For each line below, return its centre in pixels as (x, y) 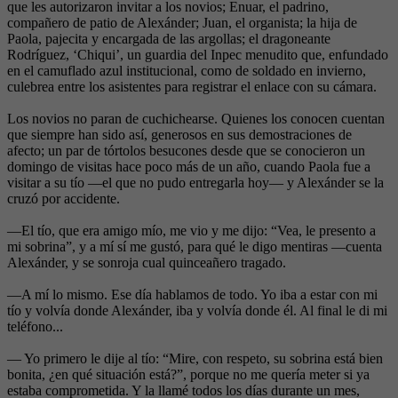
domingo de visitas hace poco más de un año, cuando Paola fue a (189, 167)
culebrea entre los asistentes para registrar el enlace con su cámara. (192, 87)
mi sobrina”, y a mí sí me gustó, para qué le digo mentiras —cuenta (195, 247)
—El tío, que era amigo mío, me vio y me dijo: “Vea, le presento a (191, 231)
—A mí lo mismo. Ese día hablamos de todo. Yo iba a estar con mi (192, 295)
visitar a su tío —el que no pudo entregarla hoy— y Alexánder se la (195, 183)
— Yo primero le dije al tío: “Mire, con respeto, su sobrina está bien (195, 359)
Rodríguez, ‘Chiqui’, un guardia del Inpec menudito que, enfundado (198, 55)
